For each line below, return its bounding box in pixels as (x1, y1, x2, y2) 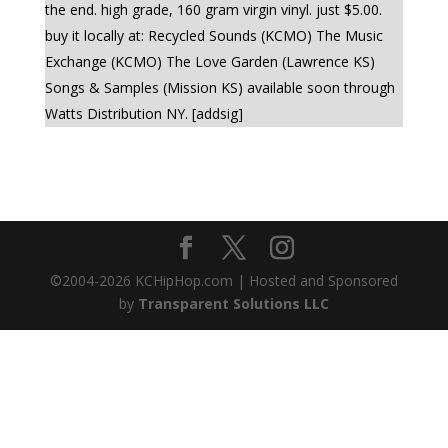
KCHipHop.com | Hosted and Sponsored (130, 271, 398, 290)
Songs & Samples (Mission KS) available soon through (44, 78, 395, 97)
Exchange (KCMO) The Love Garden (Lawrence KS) (44, 52, 375, 71)
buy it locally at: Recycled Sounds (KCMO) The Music (44, 26, 383, 45)
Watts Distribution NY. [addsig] (44, 104, 243, 123)
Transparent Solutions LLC (137, 294, 329, 313)
